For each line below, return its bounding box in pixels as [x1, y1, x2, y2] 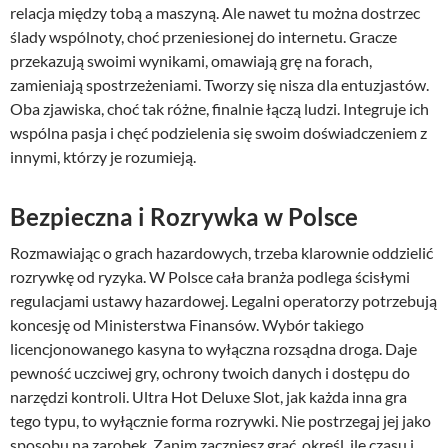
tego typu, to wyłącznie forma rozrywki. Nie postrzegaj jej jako [10, 411, 431, 431]
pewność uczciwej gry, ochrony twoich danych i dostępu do [10, 363, 410, 383]
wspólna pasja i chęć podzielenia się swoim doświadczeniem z [10, 123, 427, 143]
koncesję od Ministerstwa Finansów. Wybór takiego [10, 315, 364, 335]
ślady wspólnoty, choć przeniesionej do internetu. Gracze [10, 27, 397, 47]
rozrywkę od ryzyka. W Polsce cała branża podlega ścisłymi [10, 267, 410, 287]
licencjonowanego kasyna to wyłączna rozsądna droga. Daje [10, 339, 417, 359]
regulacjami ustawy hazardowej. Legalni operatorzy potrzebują [10, 291, 437, 311]
